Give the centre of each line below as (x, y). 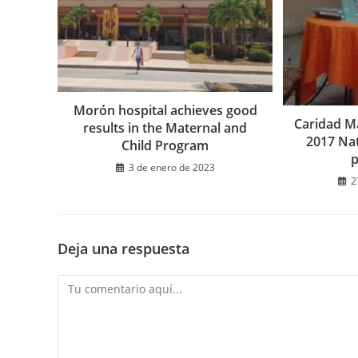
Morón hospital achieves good (165, 111)
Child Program (165, 146)
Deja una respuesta (123, 249)
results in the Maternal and (165, 128)
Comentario (88, 284)
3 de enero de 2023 (171, 168)
